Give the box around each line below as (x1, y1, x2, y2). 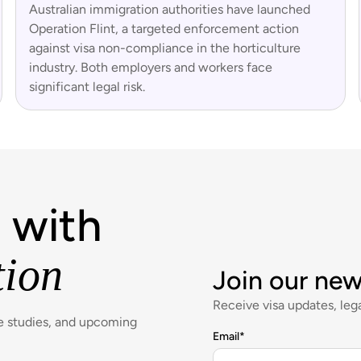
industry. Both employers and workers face (28, 60, 272, 76)
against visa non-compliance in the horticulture (28, 40, 301, 56)
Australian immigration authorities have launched (28, 2, 310, 18)
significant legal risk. (28, 79, 145, 95)
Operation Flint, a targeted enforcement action (28, 21, 299, 37)
